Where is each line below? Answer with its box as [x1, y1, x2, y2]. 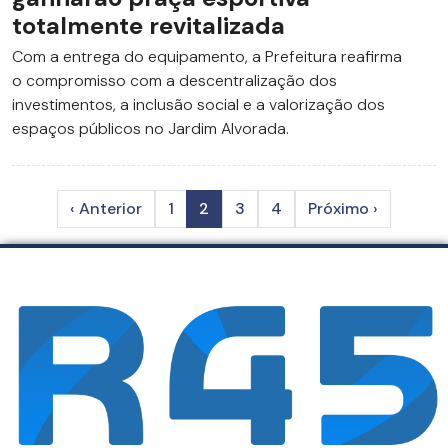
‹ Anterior [70, 198, 142, 220]
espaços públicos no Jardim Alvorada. [12, 118, 289, 140]
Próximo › [308, 198, 378, 220]
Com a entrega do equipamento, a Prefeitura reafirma [12, 46, 402, 68]
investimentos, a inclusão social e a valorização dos [12, 94, 385, 116]
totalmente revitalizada [12, 10, 285, 42]
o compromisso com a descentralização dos [12, 70, 337, 92]
